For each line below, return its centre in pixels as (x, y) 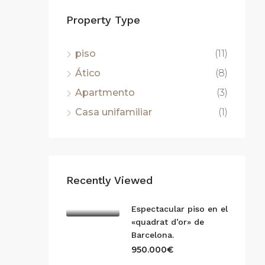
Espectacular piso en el (180, 209)
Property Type (103, 20)
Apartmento (105, 92)
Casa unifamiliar (114, 112)
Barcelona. (153, 235)
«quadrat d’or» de (168, 222)
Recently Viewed (109, 180)
